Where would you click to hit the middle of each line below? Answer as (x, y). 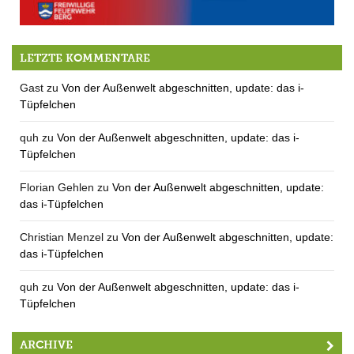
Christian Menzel (62, 237)
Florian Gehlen (57, 188)
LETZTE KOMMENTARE (85, 58)
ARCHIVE (46, 345)
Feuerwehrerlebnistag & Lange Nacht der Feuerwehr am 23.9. (164, 49)
